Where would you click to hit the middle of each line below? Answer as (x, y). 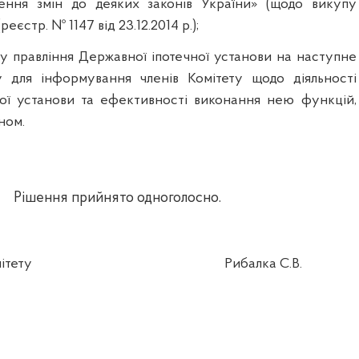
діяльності (325, 79)
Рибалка (251, 264)
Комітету (216, 79)
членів (159, 79)
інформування (86, 79)
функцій (327, 101)
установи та (55, 101)
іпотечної (180, 58)
